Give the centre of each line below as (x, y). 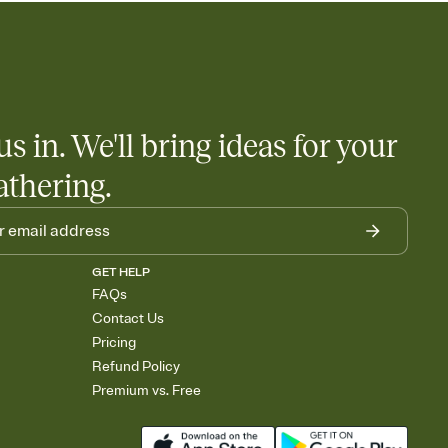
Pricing (114, 343)
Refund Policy (136, 367)
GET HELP (121, 273)
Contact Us (128, 319)
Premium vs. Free (146, 391)
